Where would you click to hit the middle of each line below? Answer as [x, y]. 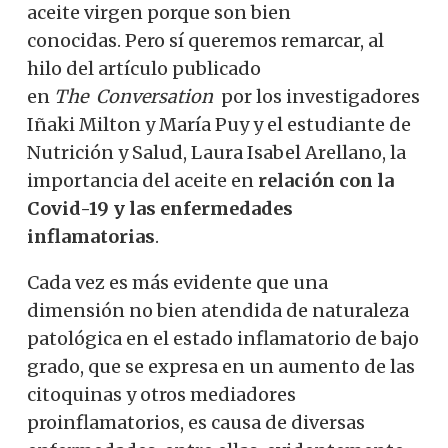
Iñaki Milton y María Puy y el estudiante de [219, 124]
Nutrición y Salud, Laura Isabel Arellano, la [216, 152]
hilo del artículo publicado [144, 68]
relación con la [326, 180]
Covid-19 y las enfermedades [160, 208]
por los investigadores [316, 96]
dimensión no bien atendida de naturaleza [218, 310]
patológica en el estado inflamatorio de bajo [223, 338]
